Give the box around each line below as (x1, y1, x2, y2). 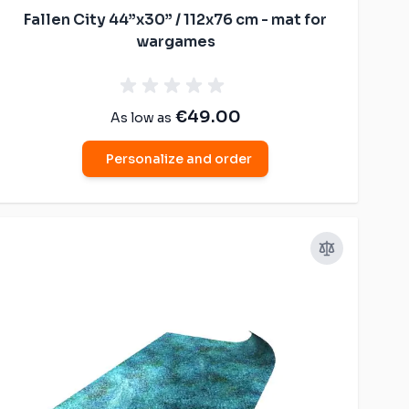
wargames (135, 31, 215, 51)
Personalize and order (106, 150, 252, 167)
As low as (110, 109, 172, 126)
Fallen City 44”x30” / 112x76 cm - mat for (24, 9, 327, 29)
